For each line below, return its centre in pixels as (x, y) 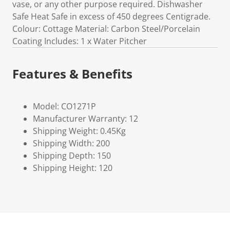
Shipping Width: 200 (71, 143)
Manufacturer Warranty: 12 (85, 119)
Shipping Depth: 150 (72, 156)
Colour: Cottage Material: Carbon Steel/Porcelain (106, 29)
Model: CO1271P (64, 106)
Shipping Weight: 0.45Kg (79, 131)
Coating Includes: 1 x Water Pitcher (80, 41)
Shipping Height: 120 (73, 168)
